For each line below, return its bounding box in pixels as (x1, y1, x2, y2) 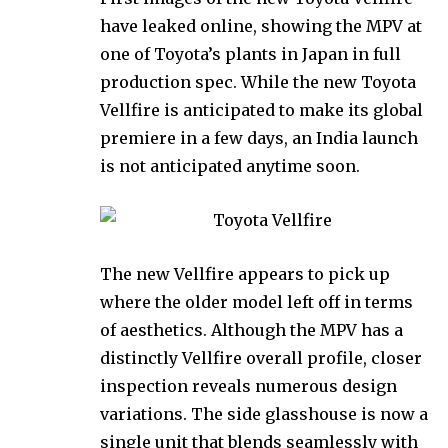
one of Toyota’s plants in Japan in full (100, 43, 401, 64)
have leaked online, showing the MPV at (100, 15, 422, 36)
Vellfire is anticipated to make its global (100, 99, 423, 120)
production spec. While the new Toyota (100, 71, 416, 92)
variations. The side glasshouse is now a (100, 403, 428, 424)
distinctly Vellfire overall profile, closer (100, 347, 422, 368)
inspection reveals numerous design (100, 375, 397, 396)
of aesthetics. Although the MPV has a (100, 319, 403, 340)
